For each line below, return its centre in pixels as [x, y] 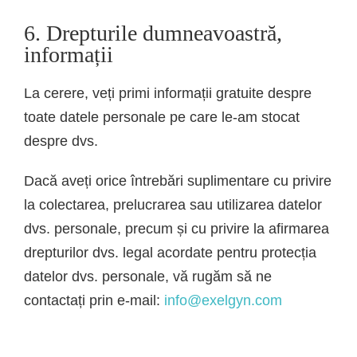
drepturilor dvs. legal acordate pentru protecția [170, 252]
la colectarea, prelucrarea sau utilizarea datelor [173, 204]
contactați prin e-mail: [94, 300]
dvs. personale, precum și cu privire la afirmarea [177, 228]
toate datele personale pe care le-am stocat [162, 117]
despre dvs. [61, 141]
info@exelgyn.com [223, 300]
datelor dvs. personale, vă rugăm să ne [148, 276]
